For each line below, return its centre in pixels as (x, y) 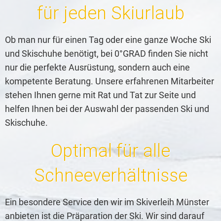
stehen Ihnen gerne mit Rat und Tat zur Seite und (100, 95)
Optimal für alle (110, 151)
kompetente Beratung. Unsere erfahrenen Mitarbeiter (110, 81)
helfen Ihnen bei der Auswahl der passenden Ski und (107, 109)
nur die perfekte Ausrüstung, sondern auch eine (97, 67)
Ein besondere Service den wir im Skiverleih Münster (107, 202)
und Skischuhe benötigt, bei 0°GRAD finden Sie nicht (107, 54)
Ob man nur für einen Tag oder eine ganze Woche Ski (108, 40)
